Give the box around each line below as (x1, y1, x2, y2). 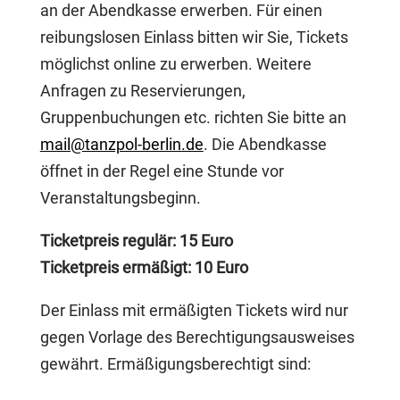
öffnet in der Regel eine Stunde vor (39, 162, 284, 180)
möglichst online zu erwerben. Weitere (39, 54, 312, 73)
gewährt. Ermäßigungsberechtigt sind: (39, 354, 311, 373)
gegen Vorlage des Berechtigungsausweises (39, 328, 354, 346)
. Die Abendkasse (203, 135, 327, 154)
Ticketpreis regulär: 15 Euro (39, 231, 233, 250)
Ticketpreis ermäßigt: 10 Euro (39, 258, 248, 277)
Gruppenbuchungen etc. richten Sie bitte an (39, 108, 346, 127)
